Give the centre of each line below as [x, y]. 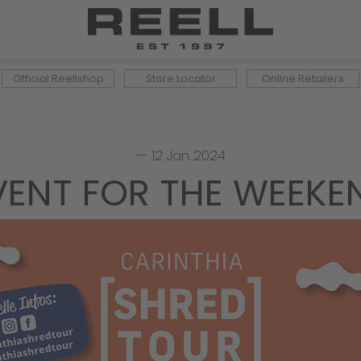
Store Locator [180, 79]
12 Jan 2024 [188, 156]
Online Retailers [303, 79]
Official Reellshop [58, 79]
